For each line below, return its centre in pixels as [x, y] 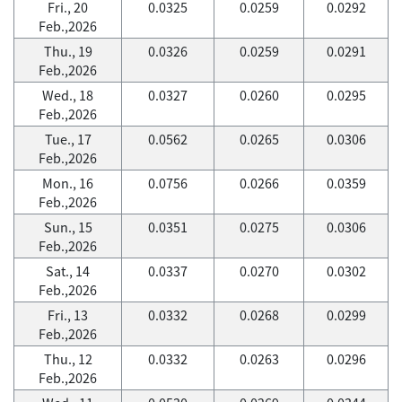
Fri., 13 [68, 315]
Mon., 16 [68, 183]
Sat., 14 [68, 271]
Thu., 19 [68, 51]
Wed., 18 [68, 95]
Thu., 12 [68, 359]
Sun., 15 [68, 227]
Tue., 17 [68, 139]
